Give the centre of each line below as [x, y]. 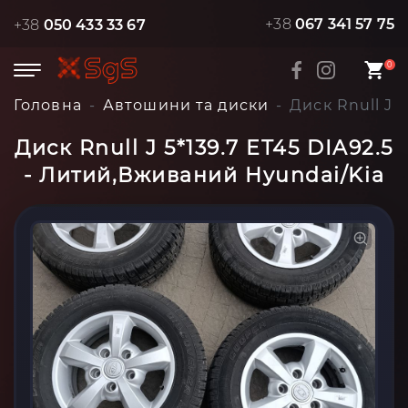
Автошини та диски [186, 105]
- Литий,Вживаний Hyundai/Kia [204, 175]
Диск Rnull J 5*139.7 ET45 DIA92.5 [204, 148]
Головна [48, 105]
